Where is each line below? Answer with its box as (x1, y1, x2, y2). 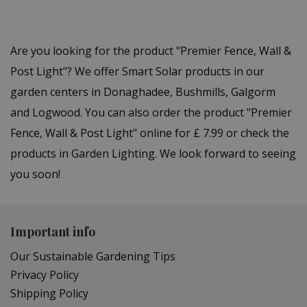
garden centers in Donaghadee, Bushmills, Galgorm (10, 84, 275, 99)
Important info (10, 223, 95, 240)
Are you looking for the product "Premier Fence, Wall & (10, 42, 291, 58)
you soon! (10, 166, 60, 182)
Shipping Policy (10, 285, 88, 301)
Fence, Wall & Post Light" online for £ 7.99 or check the (10, 125, 289, 140)
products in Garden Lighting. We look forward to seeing (10, 145, 296, 161)
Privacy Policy (10, 267, 79, 282)
